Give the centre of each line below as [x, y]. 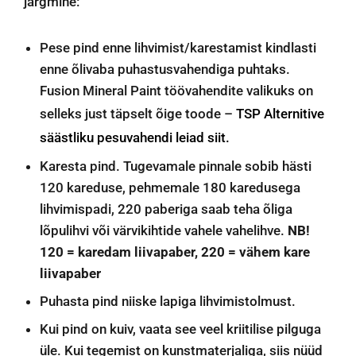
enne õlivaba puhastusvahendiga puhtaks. [165, 70]
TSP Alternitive [280, 114]
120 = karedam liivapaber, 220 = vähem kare [175, 252]
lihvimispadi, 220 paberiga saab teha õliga [166, 209]
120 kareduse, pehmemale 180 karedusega [170, 188]
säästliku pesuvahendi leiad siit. [135, 138]
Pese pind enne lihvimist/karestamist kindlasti [178, 48]
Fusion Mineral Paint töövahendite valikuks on [176, 91]
